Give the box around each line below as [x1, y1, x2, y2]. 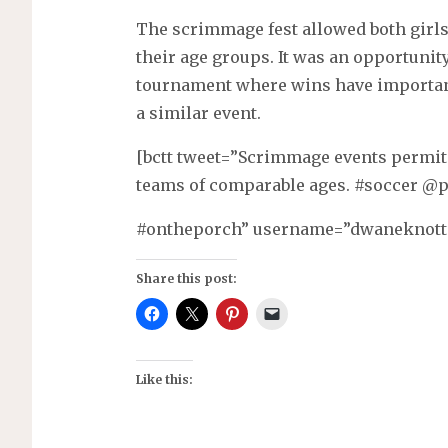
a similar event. [135, 103, 261, 124]
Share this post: [135, 271, 237, 287]
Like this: [135, 372, 193, 388]
